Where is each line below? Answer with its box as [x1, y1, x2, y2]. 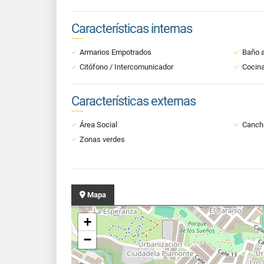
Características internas [71, 21, 192, 36]
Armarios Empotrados [80, 48, 151, 57]
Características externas [71, 94, 196, 108]
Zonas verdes [80, 135, 125, 144]
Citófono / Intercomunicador [80, 62, 173, 71]
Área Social [80, 120, 117, 129]
